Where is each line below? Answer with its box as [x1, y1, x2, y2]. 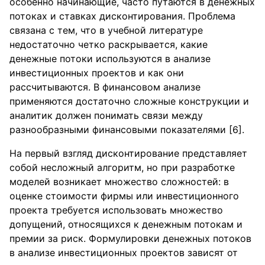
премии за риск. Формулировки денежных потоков [9, 232, 251, 244]
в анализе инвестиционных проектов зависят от [9, 247, 238, 258]
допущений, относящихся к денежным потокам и [9, 218, 243, 230]
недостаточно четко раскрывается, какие [9, 38, 208, 50]
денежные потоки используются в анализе [9, 53, 211, 64]
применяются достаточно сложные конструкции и [9, 95, 249, 107]
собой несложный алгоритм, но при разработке [9, 161, 235, 173]
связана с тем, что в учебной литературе [9, 24, 203, 36]
